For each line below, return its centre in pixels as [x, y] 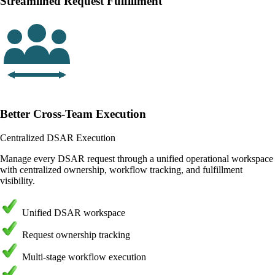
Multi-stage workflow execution [84, 257]
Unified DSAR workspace [74, 212]
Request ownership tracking [76, 234]
